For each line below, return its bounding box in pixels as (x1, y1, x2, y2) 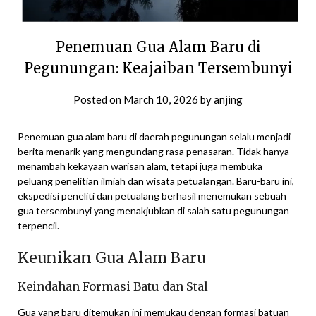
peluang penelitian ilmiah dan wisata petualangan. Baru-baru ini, (18, 174, 294, 187)
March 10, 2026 (123, 92, 198, 106)
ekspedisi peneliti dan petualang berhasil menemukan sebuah (18, 189, 286, 202)
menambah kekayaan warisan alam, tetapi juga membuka (18, 159, 262, 172)
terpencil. (18, 219, 59, 231)
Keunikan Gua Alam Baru (18, 248, 206, 267)
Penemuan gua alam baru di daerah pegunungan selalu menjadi (18, 130, 291, 142)
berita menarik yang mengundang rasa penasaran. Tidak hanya (18, 145, 289, 157)
